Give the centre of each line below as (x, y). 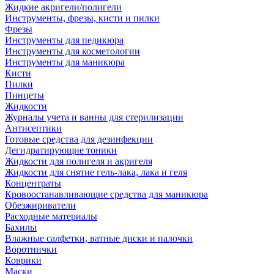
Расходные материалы (51, 216)
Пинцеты (24, 95)
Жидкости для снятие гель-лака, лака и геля (96, 172)
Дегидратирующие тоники (61, 150)
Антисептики (33, 128)
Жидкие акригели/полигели (63, 7)
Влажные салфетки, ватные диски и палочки (99, 238)
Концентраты (33, 183)
